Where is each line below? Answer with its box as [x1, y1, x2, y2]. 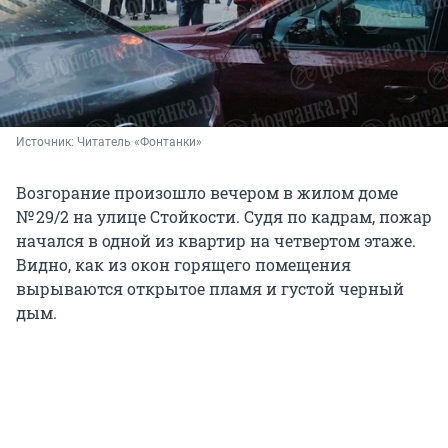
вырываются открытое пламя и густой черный [16, 278, 404, 300]
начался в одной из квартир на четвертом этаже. [16, 230, 416, 252]
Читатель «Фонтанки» [77, 135, 202, 150]
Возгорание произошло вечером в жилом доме [16, 182, 398, 204]
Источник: [16, 135, 77, 150]
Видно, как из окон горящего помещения [16, 254, 351, 276]
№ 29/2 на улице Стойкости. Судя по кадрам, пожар [16, 206, 432, 228]
